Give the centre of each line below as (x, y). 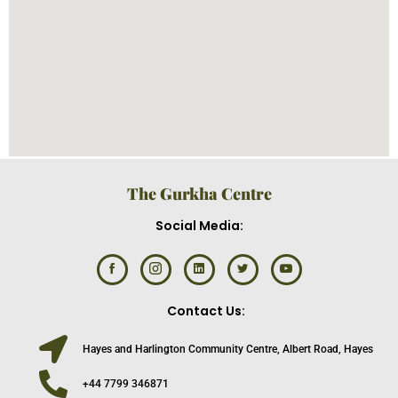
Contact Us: (206, 311)
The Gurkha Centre (199, 194)
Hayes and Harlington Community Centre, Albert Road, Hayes (228, 349)
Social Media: (199, 226)
